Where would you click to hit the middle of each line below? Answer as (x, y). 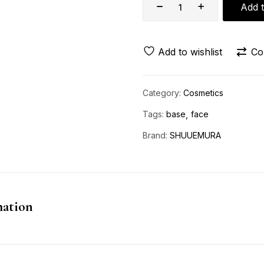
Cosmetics (203, 93)
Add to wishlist (190, 52)
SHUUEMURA (195, 136)
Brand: (156, 136)
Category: (163, 93)
